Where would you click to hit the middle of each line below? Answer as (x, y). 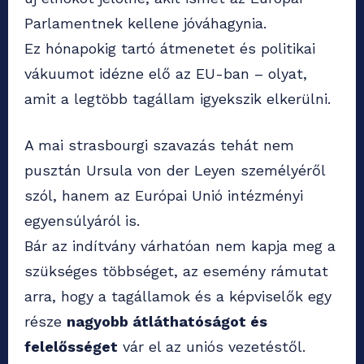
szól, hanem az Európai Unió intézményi (164, 196)
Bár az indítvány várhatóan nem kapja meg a (180, 246)
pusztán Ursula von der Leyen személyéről (175, 171)
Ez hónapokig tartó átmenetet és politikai (170, 49)
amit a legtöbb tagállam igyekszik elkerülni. (178, 99)
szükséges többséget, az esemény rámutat (176, 271)
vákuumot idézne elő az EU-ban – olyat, (166, 74)
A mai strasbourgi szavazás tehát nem (159, 145)
